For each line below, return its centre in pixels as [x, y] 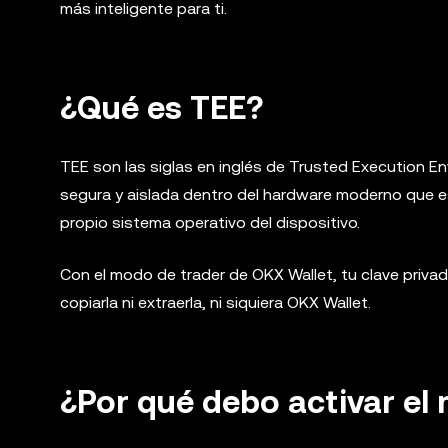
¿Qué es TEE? [161, 107]
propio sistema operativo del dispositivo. [210, 222]
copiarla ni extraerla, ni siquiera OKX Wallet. [215, 302]
